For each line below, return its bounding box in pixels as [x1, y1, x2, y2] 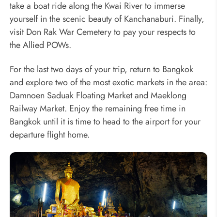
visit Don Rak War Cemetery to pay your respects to [10, 26, 196, 39]
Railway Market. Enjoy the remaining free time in [10, 102, 186, 115]
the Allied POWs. [10, 39, 71, 52]
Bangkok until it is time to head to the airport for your [10, 115, 201, 128]
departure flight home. [10, 128, 90, 141]
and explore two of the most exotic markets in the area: [10, 76, 207, 89]
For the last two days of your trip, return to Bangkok [10, 62, 193, 76]
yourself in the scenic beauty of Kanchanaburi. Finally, [10, 13, 204, 26]
